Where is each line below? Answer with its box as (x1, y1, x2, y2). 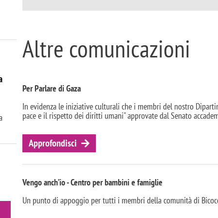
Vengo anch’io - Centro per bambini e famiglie (22, 176, 163, 188)
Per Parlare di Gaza (22, 83, 81, 94)
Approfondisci (28, 137, 77, 150)
